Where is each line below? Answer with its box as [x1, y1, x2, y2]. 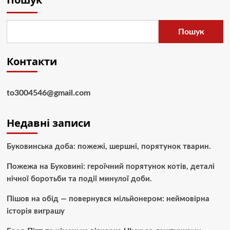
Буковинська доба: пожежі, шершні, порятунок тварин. [6, 143, 211, 150]
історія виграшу [6, 207, 65, 215]
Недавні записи [6, 116, 90, 130]
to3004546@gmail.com [6, 89, 90, 97]
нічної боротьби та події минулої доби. [6, 175, 152, 183]
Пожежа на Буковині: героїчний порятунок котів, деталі [6, 163, 215, 170]
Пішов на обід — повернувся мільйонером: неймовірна [6, 195, 209, 203]
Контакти [6, 54, 57, 68]
